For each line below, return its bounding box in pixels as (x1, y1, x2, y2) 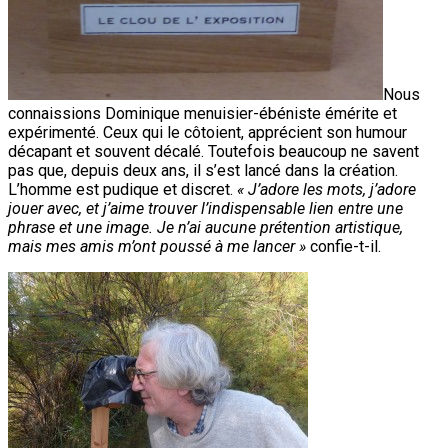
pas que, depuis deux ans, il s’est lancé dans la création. (8, 160, 398, 180)
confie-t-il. (306, 236, 381, 256)
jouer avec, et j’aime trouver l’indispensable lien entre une (8, 198, 403, 218)
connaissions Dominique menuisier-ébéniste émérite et (8, 103, 397, 123)
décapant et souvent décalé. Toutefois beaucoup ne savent (8, 141, 419, 161)
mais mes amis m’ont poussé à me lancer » (8, 236, 306, 256)
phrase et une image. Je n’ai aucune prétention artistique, (8, 217, 403, 237)
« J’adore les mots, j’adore (237, 179, 416, 199)
